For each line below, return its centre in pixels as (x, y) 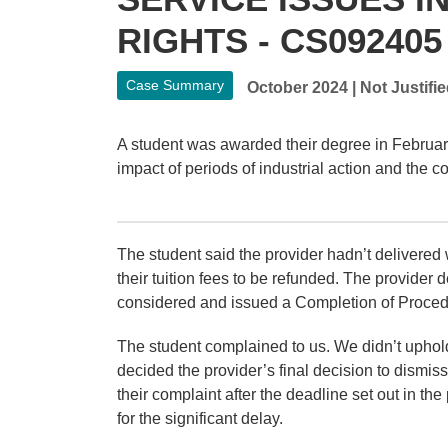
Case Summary (175, 85)
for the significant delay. (200, 419)
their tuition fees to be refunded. (230, 279)
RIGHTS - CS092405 (279, 41)
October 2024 (298, 88)
